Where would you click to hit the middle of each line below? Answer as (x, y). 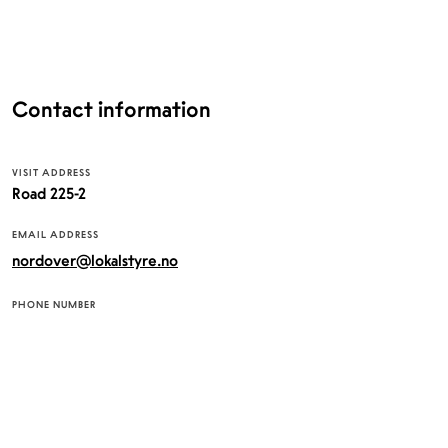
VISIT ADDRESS (51, 172)
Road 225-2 (49, 193)
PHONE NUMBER (54, 304)
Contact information (111, 109)
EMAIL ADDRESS (55, 234)
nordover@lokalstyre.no (95, 260)
